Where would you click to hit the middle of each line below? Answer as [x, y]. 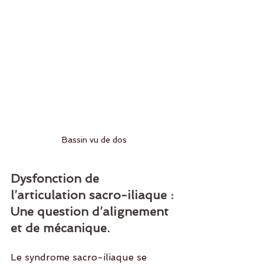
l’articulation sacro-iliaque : [94, 195]
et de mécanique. [60, 228]
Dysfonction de [57, 179]
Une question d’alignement [91, 212]
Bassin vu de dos [94, 140]
